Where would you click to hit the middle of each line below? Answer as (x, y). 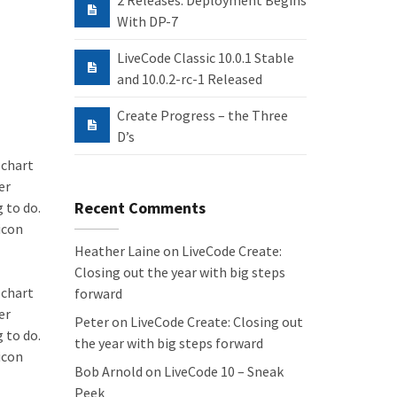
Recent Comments (140, 208)
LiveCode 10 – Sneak (223, 371)
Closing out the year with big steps (179, 272)
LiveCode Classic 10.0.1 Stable (205, 58)
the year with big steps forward (168, 343)
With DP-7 (147, 21)
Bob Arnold (108, 371)
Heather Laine (117, 251)
